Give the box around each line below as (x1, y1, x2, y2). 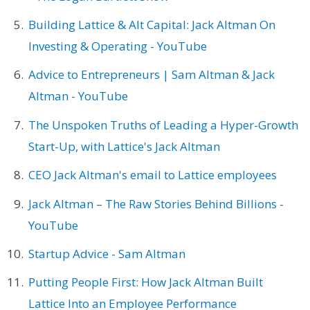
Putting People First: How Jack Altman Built (28, 274, 263, 291)
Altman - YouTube (28, 88, 128, 104)
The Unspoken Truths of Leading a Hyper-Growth (28, 116, 298, 133)
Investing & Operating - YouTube (28, 38, 207, 54)
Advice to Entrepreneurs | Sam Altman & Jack (28, 66, 275, 83)
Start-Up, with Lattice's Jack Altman (28, 138, 220, 154)
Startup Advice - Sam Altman (28, 245, 185, 262)
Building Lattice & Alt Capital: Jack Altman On (28, 17, 275, 33)
